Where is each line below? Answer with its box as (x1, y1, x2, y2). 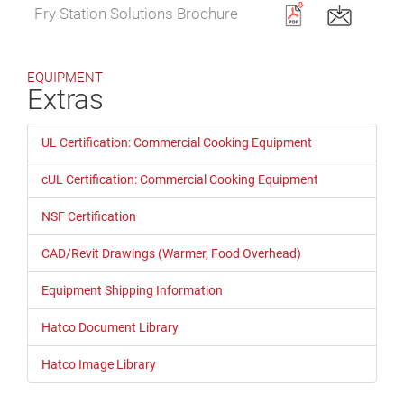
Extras (27, 83, 104, 117)
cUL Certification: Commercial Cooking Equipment (41, 172, 318, 188)
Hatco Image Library (41, 357, 156, 372)
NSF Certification (41, 209, 136, 225)
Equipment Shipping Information (41, 283, 223, 298)
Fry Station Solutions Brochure (34, 5, 238, 23)
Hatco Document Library (41, 320, 179, 335)
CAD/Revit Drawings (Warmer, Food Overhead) (41, 246, 301, 262)
